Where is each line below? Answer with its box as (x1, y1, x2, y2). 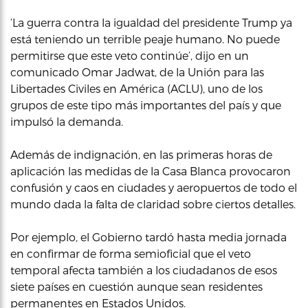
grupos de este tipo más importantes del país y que (10, 98, 281, 111)
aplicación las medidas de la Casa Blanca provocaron (10, 164, 291, 177)
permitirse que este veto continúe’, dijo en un (10, 49, 249, 62)
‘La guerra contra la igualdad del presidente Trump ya (10, 16, 292, 29)
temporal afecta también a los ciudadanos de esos (10, 263, 277, 276)
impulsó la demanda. (10, 115, 123, 128)
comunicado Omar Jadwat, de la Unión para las (10, 65, 264, 78)
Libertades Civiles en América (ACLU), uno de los (10, 82, 263, 95)
